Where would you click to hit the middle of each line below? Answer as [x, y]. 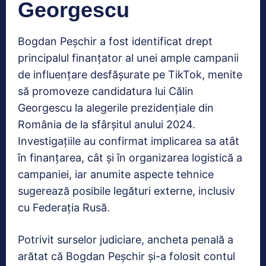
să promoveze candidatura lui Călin [106, 91]
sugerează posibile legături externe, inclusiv [126, 191]
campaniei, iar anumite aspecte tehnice [116, 174]
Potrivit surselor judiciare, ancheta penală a [126, 239]
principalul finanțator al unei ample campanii [128, 58]
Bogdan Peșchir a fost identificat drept [115, 41]
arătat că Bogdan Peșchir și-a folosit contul [126, 256]
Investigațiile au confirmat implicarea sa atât [129, 141]
